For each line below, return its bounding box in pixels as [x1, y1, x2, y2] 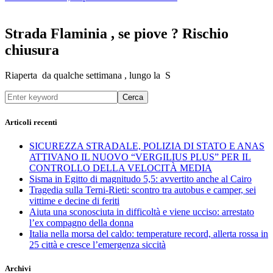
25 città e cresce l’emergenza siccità [29, 239, 166, 250]
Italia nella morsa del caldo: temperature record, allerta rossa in [29, 228, 268, 239]
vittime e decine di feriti [29, 195, 119, 206]
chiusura [5, 41, 59, 58]
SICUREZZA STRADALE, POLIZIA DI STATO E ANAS [29, 140, 264, 151]
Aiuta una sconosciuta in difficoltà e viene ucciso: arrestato [29, 206, 254, 217]
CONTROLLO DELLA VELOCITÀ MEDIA [29, 162, 212, 173]
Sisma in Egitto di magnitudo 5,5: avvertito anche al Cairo [29, 173, 252, 184]
